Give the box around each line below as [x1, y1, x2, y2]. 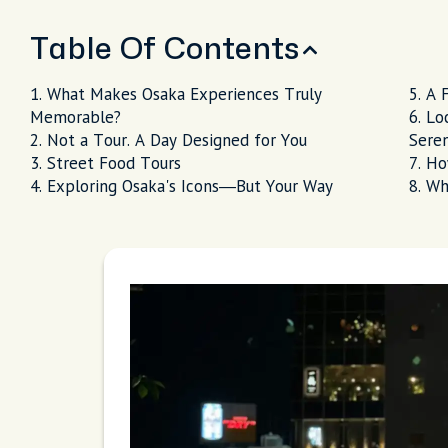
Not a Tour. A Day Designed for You [47, 129, 307, 151]
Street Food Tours [47, 152, 181, 174]
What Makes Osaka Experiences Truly [47, 83, 322, 105]
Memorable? [30, 106, 121, 128]
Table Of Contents [30, 35, 299, 64]
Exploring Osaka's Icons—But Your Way [47, 175, 333, 197]
